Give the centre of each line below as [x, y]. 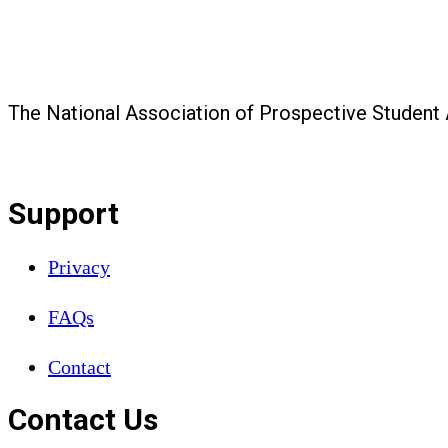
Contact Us [83, 420]
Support [63, 213]
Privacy [79, 266]
